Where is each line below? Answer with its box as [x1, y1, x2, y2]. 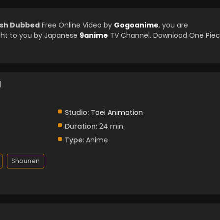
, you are [159, 20, 188, 30]
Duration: [64, 121, 97, 131]
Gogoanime [114, 20, 159, 30]
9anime [80, 30, 108, 40]
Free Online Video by [40, 20, 114, 30]
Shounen [11, 156, 40, 165]
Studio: [64, 108, 89, 117]
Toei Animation [90, 108, 143, 117]
